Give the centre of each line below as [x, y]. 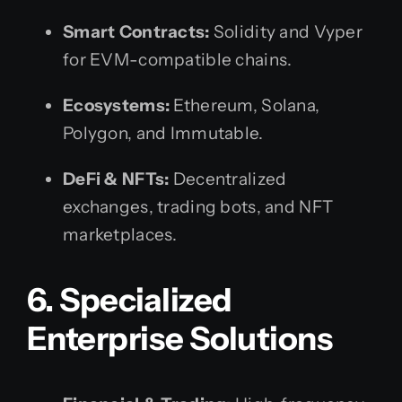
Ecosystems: [117, 106]
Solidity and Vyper [286, 32]
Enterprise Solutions [180, 339]
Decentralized [228, 179]
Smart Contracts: [136, 32]
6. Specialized [130, 300]
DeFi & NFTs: [116, 179]
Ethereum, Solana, [245, 106]
